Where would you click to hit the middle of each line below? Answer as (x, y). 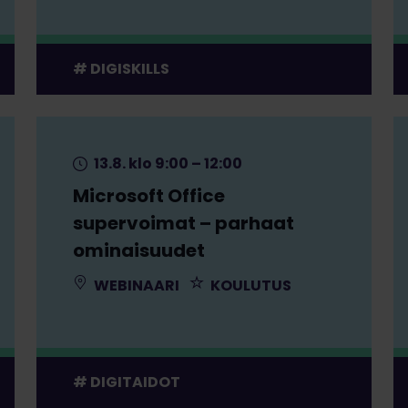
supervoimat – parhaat (183, 223)
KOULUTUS (249, 285)
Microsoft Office (148, 195)
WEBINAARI (135, 285)
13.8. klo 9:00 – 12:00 (166, 163)
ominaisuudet (138, 250)
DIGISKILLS (129, 68)
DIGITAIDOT (135, 382)
